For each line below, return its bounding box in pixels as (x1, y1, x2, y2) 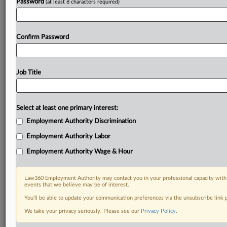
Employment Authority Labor (26, 133, 110, 140)
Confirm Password (16, 34, 69, 41)
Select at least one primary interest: (16, 105, 118, 111)
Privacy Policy (141, 208, 176, 214)
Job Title (16, 69, 41, 76)
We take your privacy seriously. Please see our (24, 208, 141, 214)
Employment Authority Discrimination (26, 118, 136, 125)
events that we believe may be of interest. (24, 182, 129, 187)
